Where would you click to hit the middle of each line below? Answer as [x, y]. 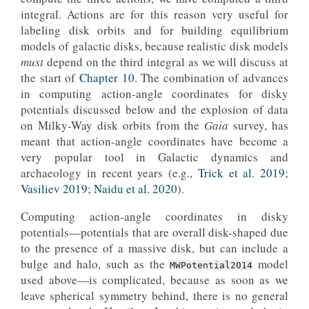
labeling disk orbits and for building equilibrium [154, 30]
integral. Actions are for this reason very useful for [154, 14]
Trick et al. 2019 [241, 173]
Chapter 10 [107, 78]
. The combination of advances [211, 78]
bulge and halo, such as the [96, 264]
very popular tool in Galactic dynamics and [154, 157]
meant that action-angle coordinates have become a [154, 141]
